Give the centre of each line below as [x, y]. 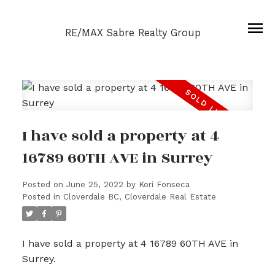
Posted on [44, 184]
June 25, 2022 [95, 184]
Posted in [41, 196]
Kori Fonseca [164, 184]
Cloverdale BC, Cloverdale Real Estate [139, 196]
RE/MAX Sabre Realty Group [133, 33]
